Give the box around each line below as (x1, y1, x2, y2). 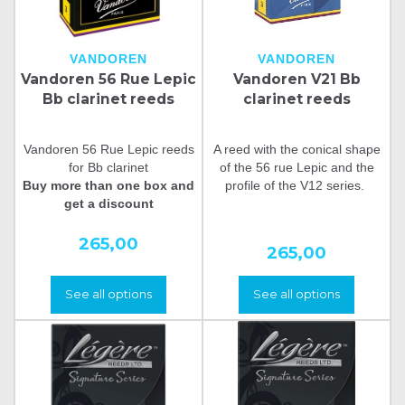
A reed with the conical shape (212, 141, 381, 156)
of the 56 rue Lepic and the (219, 159, 374, 174)
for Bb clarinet (69, 159, 148, 174)
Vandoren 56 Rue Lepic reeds (23, 141, 194, 156)
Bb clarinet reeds (42, 89, 174, 108)
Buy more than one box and (23, 177, 194, 193)
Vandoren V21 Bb (232, 70, 361, 88)
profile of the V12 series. (225, 177, 368, 193)
